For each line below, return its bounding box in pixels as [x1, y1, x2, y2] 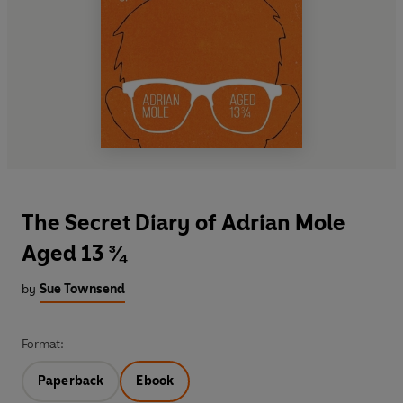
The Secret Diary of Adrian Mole [22, 210, 345, 237]
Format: [22, 336, 64, 353]
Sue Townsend [40, 282, 125, 298]
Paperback [38, 373, 104, 390]
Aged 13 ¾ [22, 240, 126, 267]
